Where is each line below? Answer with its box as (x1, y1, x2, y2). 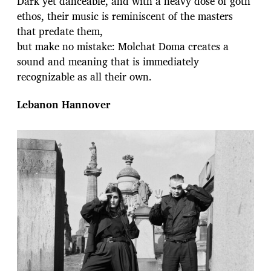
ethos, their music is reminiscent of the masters (17, 8, 233, 25)
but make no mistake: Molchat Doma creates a (17, 38, 229, 55)
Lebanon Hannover (17, 96, 110, 113)
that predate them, (17, 23, 103, 40)
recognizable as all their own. (17, 68, 152, 85)
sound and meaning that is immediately (17, 53, 199, 70)
